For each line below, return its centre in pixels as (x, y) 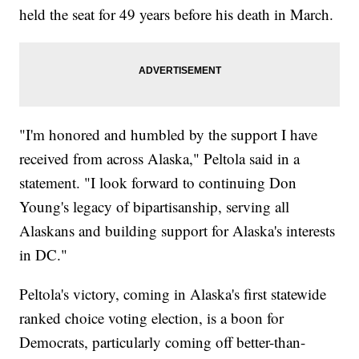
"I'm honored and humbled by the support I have (169, 135)
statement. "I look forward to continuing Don (158, 183)
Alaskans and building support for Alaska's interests (177, 231)
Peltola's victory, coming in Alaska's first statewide (173, 294)
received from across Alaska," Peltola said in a (160, 159)
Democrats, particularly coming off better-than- (163, 342)
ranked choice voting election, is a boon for (152, 318)
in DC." (44, 255)
